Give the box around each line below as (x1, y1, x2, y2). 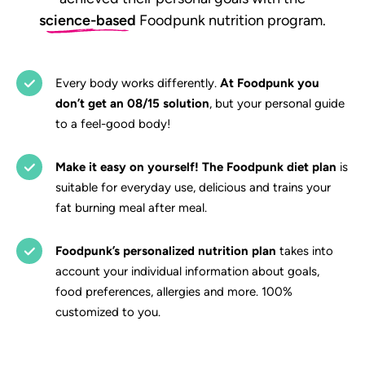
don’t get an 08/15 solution (55, 95, 209, 111)
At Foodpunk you (220, 75, 319, 90)
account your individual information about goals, (55, 263, 319, 279)
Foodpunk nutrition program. (136, 11, 326, 29)
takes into (279, 243, 333, 258)
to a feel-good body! (55, 116, 170, 131)
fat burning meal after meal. (55, 200, 207, 215)
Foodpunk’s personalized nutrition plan (55, 243, 279, 258)
